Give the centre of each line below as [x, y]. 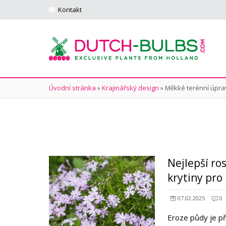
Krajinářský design [130, 88]
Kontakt [70, 10]
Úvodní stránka [72, 88]
